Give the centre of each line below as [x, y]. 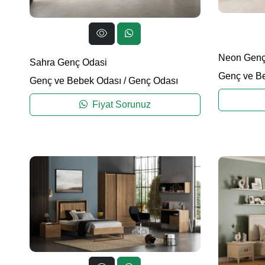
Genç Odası [153, 81]
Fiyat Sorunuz [120, 105]
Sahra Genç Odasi [68, 63]
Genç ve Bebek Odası [75, 81]
